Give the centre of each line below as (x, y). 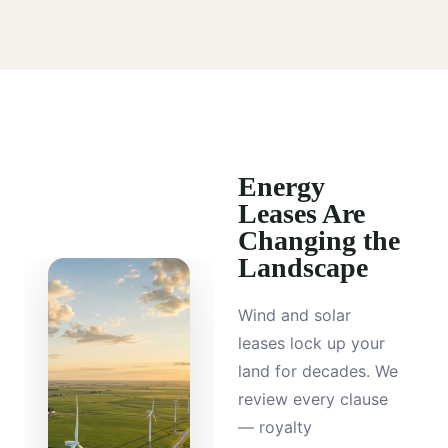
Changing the (319, 241)
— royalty (275, 427)
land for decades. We (318, 371)
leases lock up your (311, 343)
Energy (281, 187)
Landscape (303, 268)
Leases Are (301, 214)
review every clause (313, 399)
